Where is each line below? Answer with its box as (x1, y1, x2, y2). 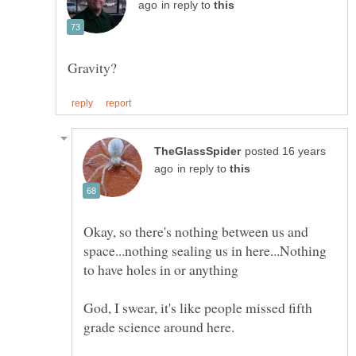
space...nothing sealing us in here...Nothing (83, 241, 327, 261)
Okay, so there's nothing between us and (83, 222, 308, 242)
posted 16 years (245, 145, 326, 158)
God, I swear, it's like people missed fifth (83, 298, 312, 318)
